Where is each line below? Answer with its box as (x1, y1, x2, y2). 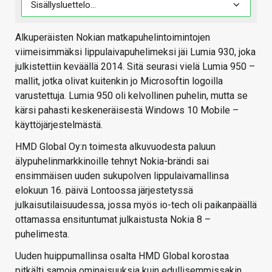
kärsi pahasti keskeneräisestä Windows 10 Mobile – (15, 104, 239, 116)
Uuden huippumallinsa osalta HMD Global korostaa (15, 250, 229, 262)
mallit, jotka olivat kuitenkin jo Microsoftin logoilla (15, 75, 223, 87)
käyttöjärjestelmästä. (15, 118, 103, 131)
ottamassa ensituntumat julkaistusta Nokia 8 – (15, 213, 211, 225)
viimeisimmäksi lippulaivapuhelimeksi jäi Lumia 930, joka (15, 46, 256, 58)
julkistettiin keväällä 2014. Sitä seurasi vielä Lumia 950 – (15, 60, 255, 72)
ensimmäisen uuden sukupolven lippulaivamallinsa (15, 169, 229, 182)
